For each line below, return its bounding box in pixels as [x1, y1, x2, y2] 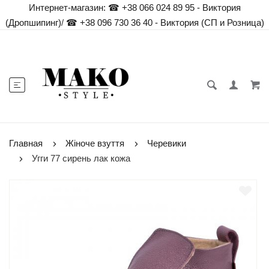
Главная [9, 138, 43, 148]
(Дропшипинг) [5, 17, 61, 28]
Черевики [147, 138, 186, 148]
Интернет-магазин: [28, 2, 106, 13]
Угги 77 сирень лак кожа [32, 153, 130, 163]
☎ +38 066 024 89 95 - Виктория [107, 2, 241, 13]
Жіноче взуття [65, 138, 124, 148]
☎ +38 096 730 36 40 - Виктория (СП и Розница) [63, 17, 264, 28]
